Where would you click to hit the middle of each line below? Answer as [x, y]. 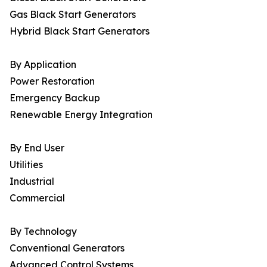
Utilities [26, 165]
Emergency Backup [55, 98]
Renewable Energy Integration [81, 115]
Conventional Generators [67, 248]
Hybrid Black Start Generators [80, 31]
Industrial [32, 181]
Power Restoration [52, 81]
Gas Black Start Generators [73, 15]
